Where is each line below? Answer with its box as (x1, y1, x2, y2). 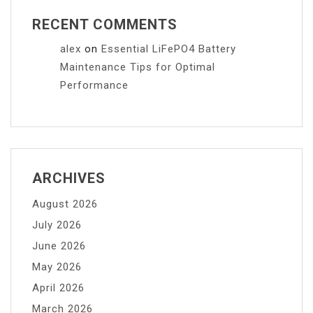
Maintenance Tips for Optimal (60, 60, 215, 73)
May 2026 (32, 260, 82, 273)
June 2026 (32, 239, 86, 252)
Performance (60, 78, 129, 92)
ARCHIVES (32, 169, 105, 187)
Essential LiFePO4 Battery (101, 42, 236, 55)
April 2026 (32, 281, 85, 294)
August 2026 (32, 197, 98, 210)
